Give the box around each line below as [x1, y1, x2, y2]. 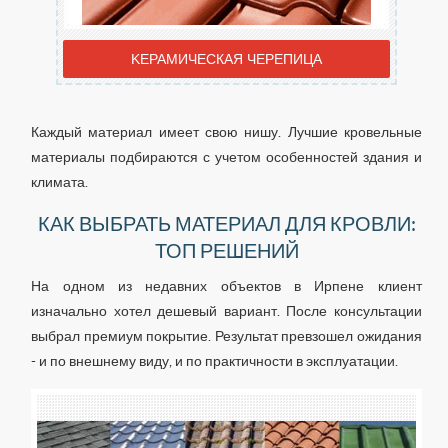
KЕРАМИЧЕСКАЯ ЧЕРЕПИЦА [131, 51, 322, 67]
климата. [31, 174, 89, 190]
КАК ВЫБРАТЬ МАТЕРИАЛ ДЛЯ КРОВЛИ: [37, 212, 416, 235]
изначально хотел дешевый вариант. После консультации [31, 303, 422, 319]
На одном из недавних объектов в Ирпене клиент [31, 278, 422, 294]
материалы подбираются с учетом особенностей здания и [31, 149, 422, 165]
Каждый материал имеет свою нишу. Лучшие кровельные [31, 124, 422, 140]
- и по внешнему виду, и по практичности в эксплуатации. [31, 353, 399, 369]
